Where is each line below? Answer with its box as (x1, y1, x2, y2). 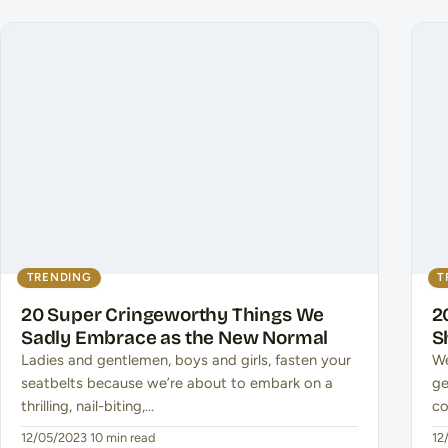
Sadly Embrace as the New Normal (21, 326, 329, 350)
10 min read (90, 430, 156, 446)
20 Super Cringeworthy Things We (21, 303, 325, 327)
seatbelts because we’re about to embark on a (21, 374, 333, 393)
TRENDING (26, 270, 92, 285)
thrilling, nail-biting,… (21, 397, 154, 416)
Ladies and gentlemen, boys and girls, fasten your (21, 351, 351, 370)
